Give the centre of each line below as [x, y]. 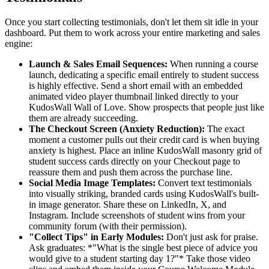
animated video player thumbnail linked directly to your [134, 97]
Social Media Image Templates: [92, 183]
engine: [19, 44]
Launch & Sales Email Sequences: [98, 64]
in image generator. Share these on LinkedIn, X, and [128, 205]
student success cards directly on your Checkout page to [134, 162]
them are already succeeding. [83, 118]
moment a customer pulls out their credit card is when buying [144, 140]
